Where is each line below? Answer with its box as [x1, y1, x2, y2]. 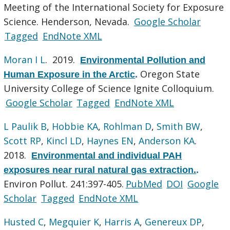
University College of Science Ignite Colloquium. [4, 82, 215, 94]
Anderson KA [139, 134, 195, 147]
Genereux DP [145, 215, 202, 228]
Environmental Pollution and [80, 54, 206, 65]
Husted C [4, 215, 44, 228]
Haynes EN [87, 134, 134, 147]
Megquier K [49, 215, 100, 228]
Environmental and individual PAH [31, 150, 182, 161]
